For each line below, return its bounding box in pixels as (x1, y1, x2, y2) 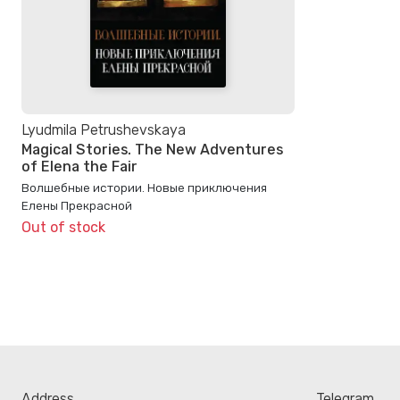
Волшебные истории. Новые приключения (21, 179, 267, 195)
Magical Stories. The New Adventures (21, 141, 283, 159)
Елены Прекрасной (21, 197, 132, 212)
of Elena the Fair (21, 158, 137, 176)
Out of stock (21, 218, 105, 236)
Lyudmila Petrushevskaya (21, 121, 186, 139)
